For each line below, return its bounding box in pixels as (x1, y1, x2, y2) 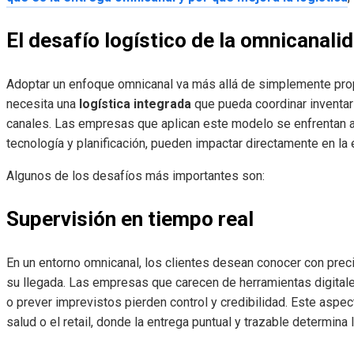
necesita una (6, 96, 79, 112)
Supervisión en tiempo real (6, 207, 258, 232)
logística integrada (79, 96, 191, 112)
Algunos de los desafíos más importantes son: (6, 168, 265, 184)
